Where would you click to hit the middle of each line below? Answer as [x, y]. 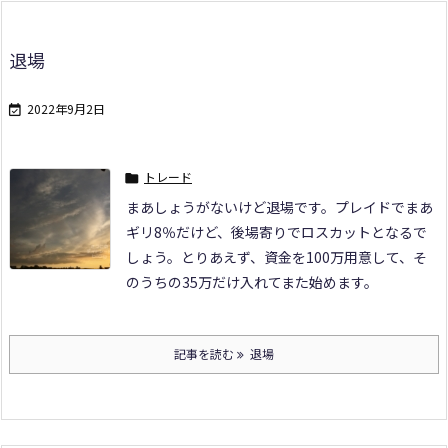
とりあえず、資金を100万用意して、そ [304, 256]
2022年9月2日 [66, 108]
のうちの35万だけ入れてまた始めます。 [252, 281]
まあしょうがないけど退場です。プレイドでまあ [279, 206]
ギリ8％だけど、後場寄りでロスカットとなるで [276, 231]
